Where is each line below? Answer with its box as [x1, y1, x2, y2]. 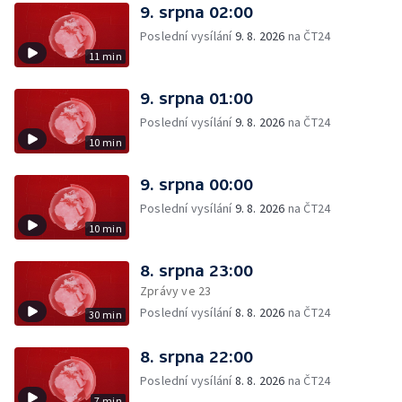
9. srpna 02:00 [140, 3, 253, 22]
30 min [88, 308, 122, 321]
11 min [88, 49, 122, 63]
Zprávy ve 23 [140, 283, 212, 299]
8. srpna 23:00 [140, 261, 253, 280]
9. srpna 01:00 [140, 89, 253, 108]
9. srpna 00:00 [140, 175, 253, 194]
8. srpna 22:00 [140, 347, 253, 366]
